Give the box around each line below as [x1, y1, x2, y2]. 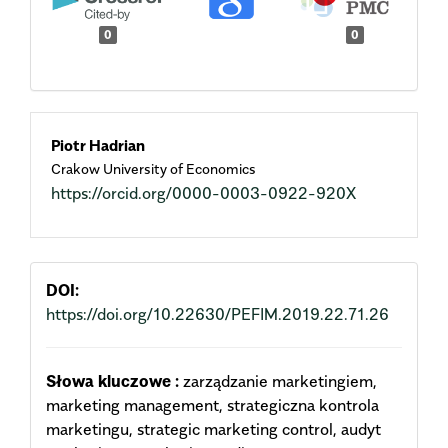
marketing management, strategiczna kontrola [46, 394, 379, 415]
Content [29, 214, 158, 247]
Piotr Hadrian [51, 135, 145, 154]
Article [29, 166, 141, 199]
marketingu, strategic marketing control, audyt [46, 418, 381, 439]
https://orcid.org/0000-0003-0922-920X [51, 182, 356, 203]
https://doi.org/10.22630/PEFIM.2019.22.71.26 [46, 303, 389, 324]
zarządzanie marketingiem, [183, 370, 377, 391]
